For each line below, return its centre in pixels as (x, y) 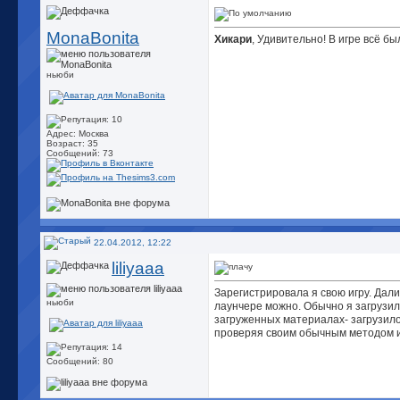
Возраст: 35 (72, 143)
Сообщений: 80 (80, 362)
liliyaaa (138, 268)
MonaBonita (93, 38)
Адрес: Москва (78, 133)
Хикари (233, 39)
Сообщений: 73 (80, 153)
